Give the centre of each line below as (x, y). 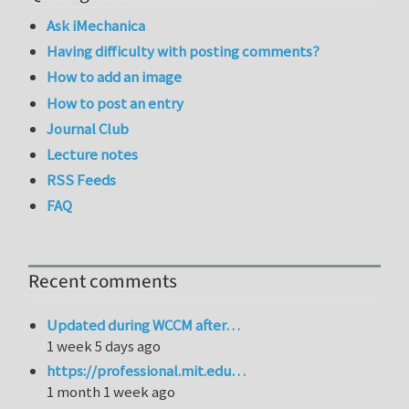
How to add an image (115, 77)
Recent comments (103, 282)
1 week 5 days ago (104, 346)
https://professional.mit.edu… (147, 370)
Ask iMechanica (96, 26)
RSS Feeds (82, 180)
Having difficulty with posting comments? (184, 52)
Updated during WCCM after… (144, 325)
